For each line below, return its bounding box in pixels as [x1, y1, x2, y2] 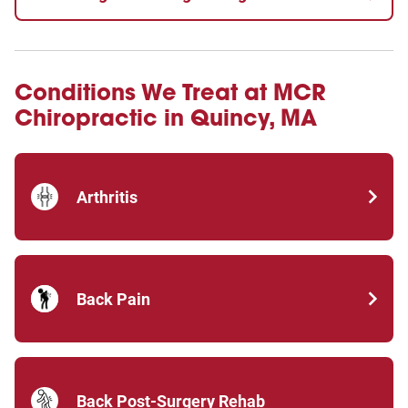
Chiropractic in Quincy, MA [15, 104, 317, 132]
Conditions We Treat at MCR [15, 78, 326, 107]
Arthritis [76, 187, 138, 207]
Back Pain [76, 289, 150, 309]
